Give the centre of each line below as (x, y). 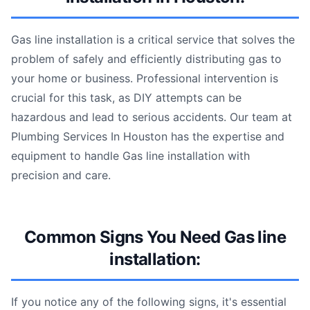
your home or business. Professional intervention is (145, 78)
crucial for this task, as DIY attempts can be (126, 98)
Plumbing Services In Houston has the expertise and (148, 136)
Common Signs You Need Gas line (155, 237)
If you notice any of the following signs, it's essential (149, 302)
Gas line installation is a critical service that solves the (153, 39)
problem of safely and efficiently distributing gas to (146, 59)
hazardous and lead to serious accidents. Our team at (152, 117)
